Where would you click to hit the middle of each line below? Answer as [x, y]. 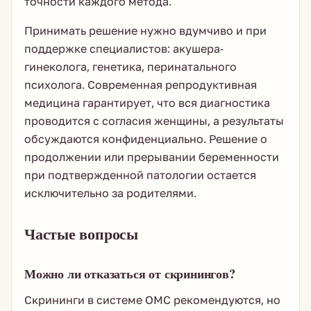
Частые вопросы [81, 234]
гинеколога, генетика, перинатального [131, 67]
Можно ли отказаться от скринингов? [130, 273]
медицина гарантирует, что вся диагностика [147, 103]
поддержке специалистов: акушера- [124, 49]
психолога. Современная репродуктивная [141, 85]
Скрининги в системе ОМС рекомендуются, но [152, 300]
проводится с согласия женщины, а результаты [154, 121]
